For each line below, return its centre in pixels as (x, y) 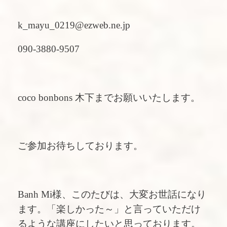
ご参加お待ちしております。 (80, 146)
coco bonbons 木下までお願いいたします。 (109, 97)
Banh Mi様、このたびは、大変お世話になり (112, 194)
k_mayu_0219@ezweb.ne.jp (75, 25)
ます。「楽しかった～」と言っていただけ (109, 209)
